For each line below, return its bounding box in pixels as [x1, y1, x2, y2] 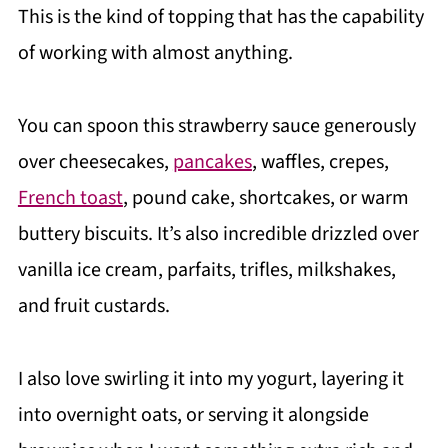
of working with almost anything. [17, 39, 293, 68]
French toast [17, 184, 123, 213]
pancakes [172, 148, 252, 177]
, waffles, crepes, [251, 148, 389, 177]
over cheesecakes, [17, 148, 173, 177]
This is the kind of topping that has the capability [17, 3, 424, 32]
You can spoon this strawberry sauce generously [17, 112, 416, 141]
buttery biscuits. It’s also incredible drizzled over [17, 220, 419, 249]
